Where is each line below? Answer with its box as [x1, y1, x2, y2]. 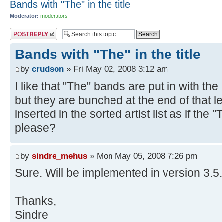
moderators [40, 13, 68, 19]
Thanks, [15, 194, 56, 208]
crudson [32, 63, 64, 74]
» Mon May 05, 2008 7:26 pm [87, 151, 197, 161]
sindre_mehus [32, 151, 87, 161]
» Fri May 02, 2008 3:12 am [64, 63, 168, 74]
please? [15, 121, 55, 134]
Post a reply [10, 27, 39, 34]
